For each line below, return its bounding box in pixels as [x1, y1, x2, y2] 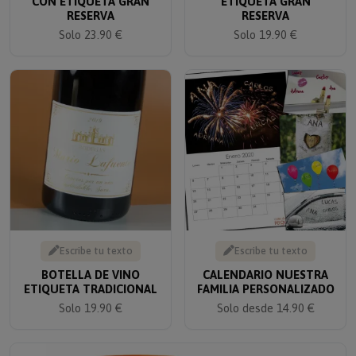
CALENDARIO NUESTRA [203, 257, 328, 271]
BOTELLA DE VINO [41, 257, 140, 271]
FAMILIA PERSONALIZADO [196, 271, 335, 285]
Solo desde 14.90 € [216, 290, 315, 304]
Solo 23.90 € [59, 17, 122, 31]
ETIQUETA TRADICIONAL [24, 271, 157, 285]
